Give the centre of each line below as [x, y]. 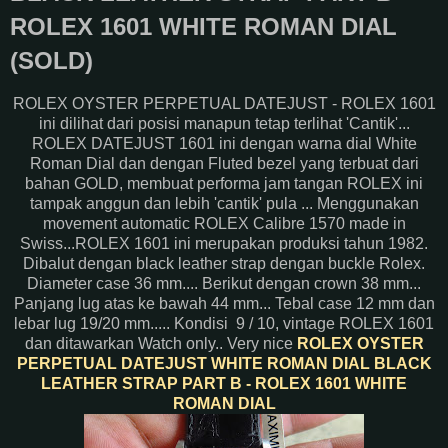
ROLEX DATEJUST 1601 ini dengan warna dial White [224, 143]
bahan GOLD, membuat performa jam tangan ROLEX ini [224, 183]
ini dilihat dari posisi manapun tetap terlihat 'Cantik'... [224, 123]
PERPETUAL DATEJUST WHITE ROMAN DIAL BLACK [224, 363]
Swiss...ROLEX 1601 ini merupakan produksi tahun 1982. [224, 243]
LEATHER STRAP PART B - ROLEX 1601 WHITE [224, 383]
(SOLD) [51, 60]
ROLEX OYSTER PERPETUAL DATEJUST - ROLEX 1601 [224, 103]
